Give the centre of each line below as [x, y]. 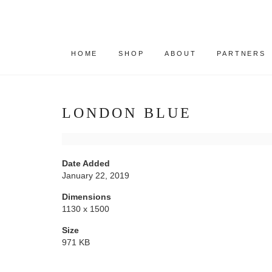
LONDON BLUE [127, 113]
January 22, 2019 [96, 175]
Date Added [86, 163]
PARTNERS [241, 53]
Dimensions [87, 197]
